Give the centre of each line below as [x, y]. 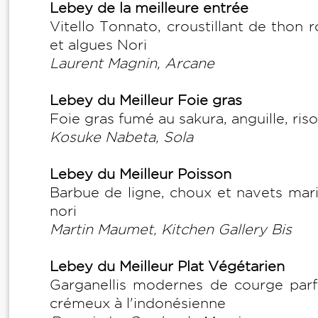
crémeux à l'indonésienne [140, 303]
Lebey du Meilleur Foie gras [146, 100]
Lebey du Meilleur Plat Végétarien [167, 266]
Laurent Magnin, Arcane [134, 63]
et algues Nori [100, 45]
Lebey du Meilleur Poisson [141, 174]
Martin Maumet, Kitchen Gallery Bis [173, 229]
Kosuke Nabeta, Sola [124, 137]
